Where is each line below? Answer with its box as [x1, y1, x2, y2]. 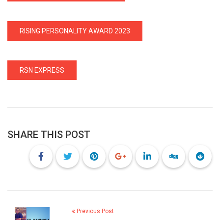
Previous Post [75, 207, 114, 215]
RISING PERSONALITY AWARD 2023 [20, 27, 130, 35]
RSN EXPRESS [20, 66, 64, 74]
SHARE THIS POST [7, 128, 90, 140]
